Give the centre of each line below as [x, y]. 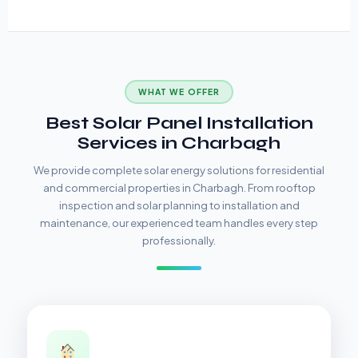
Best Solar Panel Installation [179, 123]
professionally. [179, 240]
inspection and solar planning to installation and [179, 205]
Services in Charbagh [179, 143]
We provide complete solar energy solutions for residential [179, 169]
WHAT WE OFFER [179, 92]
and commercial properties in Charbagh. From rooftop [179, 187]
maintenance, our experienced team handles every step [179, 222]
